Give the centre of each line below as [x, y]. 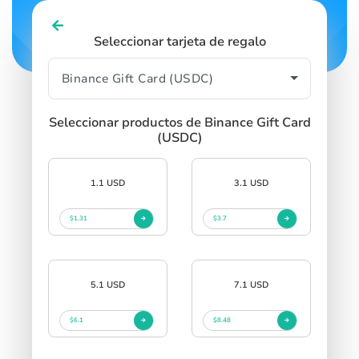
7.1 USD [251, 284]
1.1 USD [108, 183]
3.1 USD [251, 183]
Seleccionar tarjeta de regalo [179, 41]
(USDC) [179, 137]
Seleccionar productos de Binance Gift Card [179, 122]
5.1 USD [108, 284]
